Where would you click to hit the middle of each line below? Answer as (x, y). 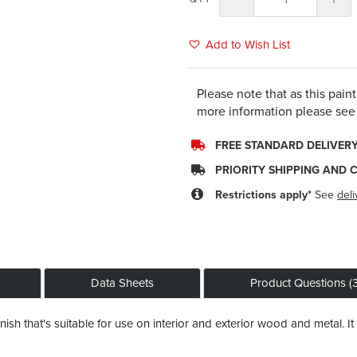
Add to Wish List (248, 44)
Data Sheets (122, 282)
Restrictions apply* (265, 194)
